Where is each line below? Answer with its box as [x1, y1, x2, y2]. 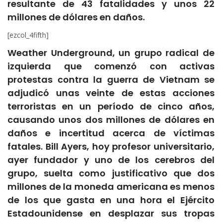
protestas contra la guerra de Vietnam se [7, 73, 215, 86]
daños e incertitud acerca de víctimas [7, 127, 215, 140]
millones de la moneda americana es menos [7, 180, 215, 193]
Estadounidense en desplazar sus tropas [7, 207, 215, 220]
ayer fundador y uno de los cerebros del [7, 154, 215, 166]
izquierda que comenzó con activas [7, 60, 215, 73]
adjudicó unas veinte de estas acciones [7, 87, 215, 100]
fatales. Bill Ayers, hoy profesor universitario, [7, 140, 215, 153]
